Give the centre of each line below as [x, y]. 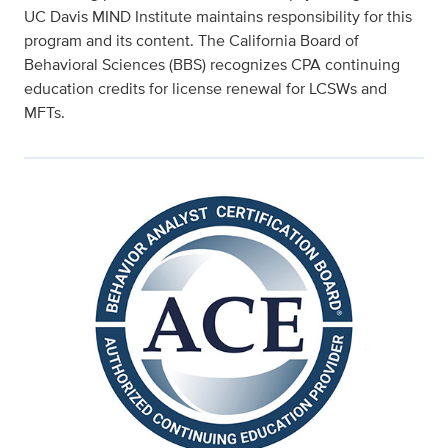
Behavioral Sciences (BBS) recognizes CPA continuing [212, 65]
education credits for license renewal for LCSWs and [205, 89]
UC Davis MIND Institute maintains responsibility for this [218, 17]
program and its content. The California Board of [191, 41]
